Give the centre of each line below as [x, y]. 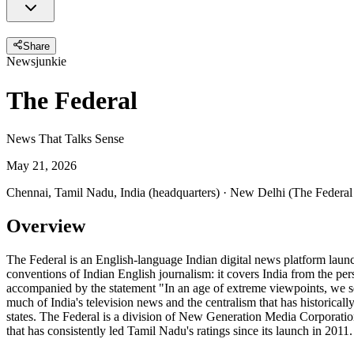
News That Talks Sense [65, 139]
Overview [46, 226]
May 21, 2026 [41, 166]
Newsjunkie [36, 62]
